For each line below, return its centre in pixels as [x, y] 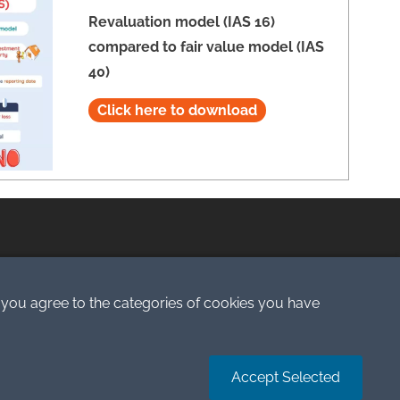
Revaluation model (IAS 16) [181, 22]
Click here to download [177, 111]
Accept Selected [286, 377]
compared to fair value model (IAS [206, 47]
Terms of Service [277, 299]
